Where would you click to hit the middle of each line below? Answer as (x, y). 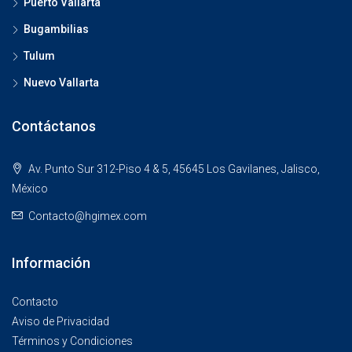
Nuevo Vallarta (61, 82)
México (30, 189)
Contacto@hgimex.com (88, 216)
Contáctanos (54, 126)
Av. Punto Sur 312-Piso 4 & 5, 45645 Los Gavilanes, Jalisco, (173, 169)
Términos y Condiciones (72, 341)
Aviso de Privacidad (60, 321)
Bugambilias (56, 29)
